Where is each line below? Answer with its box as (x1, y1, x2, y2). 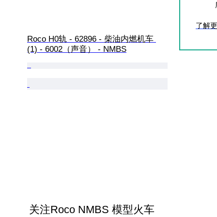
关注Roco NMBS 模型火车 (29, 203, 155, 216)
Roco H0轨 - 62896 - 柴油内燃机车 (27, 34, 156, 44)
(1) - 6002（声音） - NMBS (27, 44, 126, 54)
